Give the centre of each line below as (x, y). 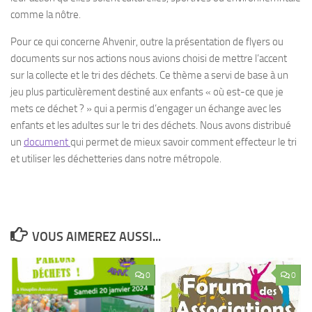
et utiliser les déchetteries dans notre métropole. (116, 158)
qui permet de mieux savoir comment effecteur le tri (184, 142)
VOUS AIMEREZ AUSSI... (96, 236)
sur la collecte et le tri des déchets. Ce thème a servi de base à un (149, 75)
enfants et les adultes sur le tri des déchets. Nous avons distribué (151, 125)
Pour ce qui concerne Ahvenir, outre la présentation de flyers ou (147, 41)
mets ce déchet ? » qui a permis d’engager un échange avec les (146, 108)
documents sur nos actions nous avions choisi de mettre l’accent (149, 58)
